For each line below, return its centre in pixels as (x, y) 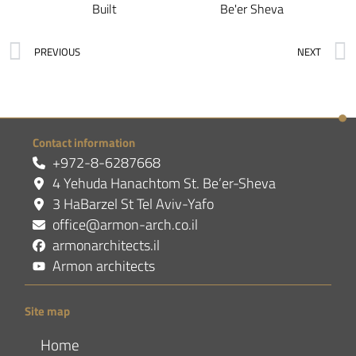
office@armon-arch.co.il (126, 225)
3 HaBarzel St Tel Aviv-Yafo (133, 204)
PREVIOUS (57, 51)
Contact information (84, 143)
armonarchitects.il (106, 246)
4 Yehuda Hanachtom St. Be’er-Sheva (164, 184)
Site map (48, 311)
